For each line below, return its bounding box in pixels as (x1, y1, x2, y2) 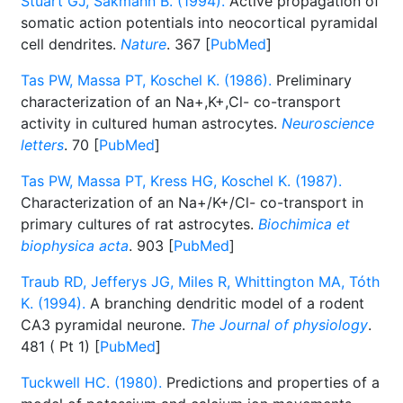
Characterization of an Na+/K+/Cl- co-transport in (21, 193, 363, 211)
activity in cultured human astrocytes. (21, 114, 282, 132)
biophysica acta (21, 237, 129, 255)
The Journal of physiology (190, 316, 368, 334)
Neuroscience (282, 114, 374, 132)
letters (21, 136, 64, 154)
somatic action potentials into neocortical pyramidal (21, 13, 378, 31)
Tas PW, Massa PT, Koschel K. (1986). (21, 71, 272, 89)
